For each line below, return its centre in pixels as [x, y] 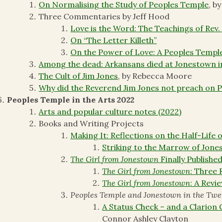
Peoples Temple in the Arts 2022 [71, 100]
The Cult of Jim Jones [79, 76]
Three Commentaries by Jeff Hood [104, 17]
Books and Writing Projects [91, 124]
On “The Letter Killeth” [114, 40]
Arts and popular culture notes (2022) [110, 112]
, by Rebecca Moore [155, 76]
